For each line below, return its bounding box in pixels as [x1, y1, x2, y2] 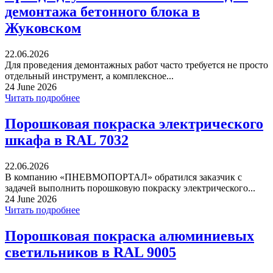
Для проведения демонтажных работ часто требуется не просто [5, 59, 268, 70]
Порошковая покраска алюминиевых [5, 227, 254, 244]
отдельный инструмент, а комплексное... [5, 70, 174, 81]
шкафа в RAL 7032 [5, 132, 129, 148]
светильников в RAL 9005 [5, 244, 176, 260]
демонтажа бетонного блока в [5, 4, 200, 20]
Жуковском [5, 20, 81, 37]
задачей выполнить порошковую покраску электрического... [5, 182, 255, 193]
